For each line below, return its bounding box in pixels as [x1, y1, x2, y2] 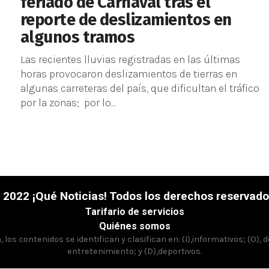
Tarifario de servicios [85, 206, 184, 217]
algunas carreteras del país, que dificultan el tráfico [20, 82, 259, 94]
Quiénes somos [98, 220, 171, 232]
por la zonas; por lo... [20, 97, 116, 109]
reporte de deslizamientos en [20, 10, 232, 29]
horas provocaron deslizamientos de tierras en [20, 68, 237, 80]
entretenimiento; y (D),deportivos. [67, 246, 202, 256]
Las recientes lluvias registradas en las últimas [20, 53, 240, 65]
